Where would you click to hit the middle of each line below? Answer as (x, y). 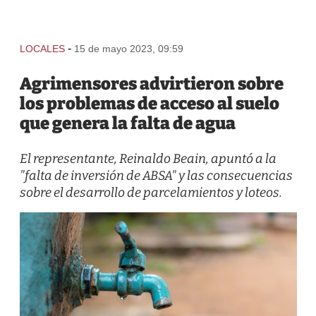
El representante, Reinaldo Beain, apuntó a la (148, 159)
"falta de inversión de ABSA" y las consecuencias (156, 176)
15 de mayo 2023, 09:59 (128, 49)
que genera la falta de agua (127, 123)
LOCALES (42, 49)
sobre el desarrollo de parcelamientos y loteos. (151, 193)
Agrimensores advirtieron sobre (151, 84)
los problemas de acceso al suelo (149, 104)
